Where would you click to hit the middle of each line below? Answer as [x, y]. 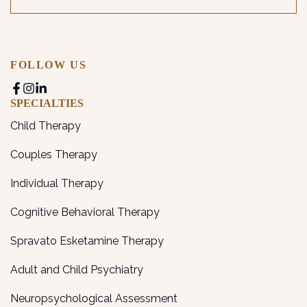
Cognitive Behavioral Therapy [85, 212]
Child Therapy [46, 126]
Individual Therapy [57, 184]
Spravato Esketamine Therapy [87, 241]
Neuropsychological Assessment [94, 299]
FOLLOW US [49, 65]
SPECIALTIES [47, 103]
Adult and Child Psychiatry [77, 270]
